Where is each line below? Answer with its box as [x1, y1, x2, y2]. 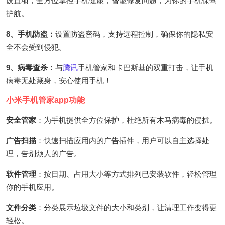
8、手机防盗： [6, 29, 55, 38]
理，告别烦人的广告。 [6, 149, 81, 158]
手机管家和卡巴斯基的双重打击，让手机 [78, 63, 213, 72]
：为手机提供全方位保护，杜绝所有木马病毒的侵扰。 [36, 115, 217, 124]
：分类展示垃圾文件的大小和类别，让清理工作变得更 [36, 203, 217, 212]
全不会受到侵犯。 [6, 42, 66, 51]
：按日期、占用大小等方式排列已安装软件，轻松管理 [36, 169, 217, 178]
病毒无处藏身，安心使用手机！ [6, 76, 111, 85]
